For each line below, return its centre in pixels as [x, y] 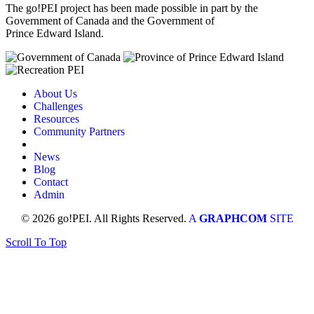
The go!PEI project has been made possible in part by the [132, 8]
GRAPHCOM [234, 218]
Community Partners [79, 131]
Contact [51, 182]
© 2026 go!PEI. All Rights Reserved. [104, 218]
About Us [55, 93]
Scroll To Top [36, 242]
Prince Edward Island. [55, 33]
